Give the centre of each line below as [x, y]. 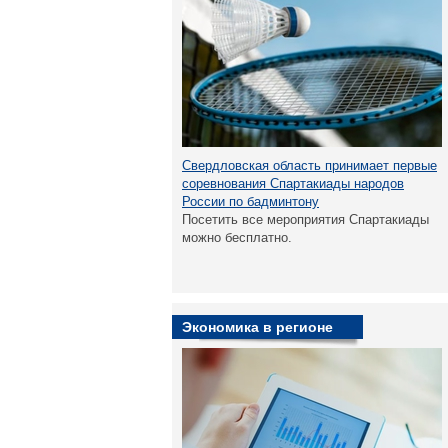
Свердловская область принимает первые [309, 165]
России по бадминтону [250, 201]
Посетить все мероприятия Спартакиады [305, 219]
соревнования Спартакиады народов [293, 183]
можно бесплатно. [237, 237]
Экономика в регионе [257, 327]
